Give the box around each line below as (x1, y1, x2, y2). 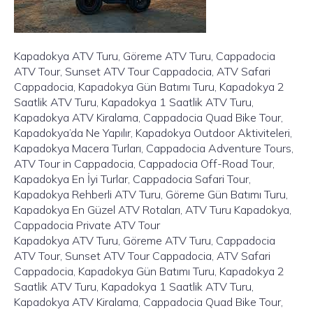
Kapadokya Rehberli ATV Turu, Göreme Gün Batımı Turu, (14, 187, 288, 201)
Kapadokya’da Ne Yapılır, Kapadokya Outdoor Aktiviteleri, (14, 126, 292, 140)
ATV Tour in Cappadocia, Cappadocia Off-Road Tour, (14, 156, 275, 170)
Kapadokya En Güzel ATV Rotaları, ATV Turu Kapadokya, (14, 203, 291, 217)
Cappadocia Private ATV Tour (14, 218, 160, 232)
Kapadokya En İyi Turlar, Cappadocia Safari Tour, (14, 172, 251, 186)
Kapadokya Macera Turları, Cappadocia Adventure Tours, (14, 141, 293, 155)
